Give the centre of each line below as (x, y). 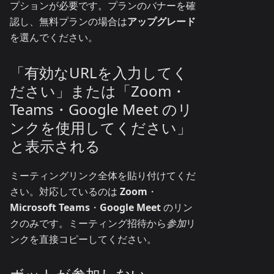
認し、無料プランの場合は (68, 22)
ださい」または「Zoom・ (98, 91)
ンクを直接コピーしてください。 (83, 239)
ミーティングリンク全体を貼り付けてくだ (103, 176)
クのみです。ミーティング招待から (88, 224)
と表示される (55, 146)
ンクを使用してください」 (101, 128)
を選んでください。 (54, 38)
